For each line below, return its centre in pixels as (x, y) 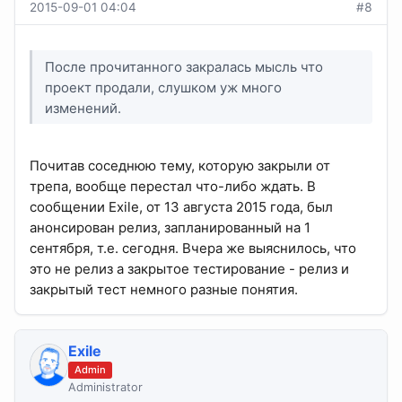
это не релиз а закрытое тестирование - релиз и (189, 268)
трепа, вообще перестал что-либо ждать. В (173, 186)
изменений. (83, 108)
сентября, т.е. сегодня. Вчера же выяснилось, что (193, 248)
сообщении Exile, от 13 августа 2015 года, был (181, 206)
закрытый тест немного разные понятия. (164, 289)
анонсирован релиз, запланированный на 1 (170, 227)
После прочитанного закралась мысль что (184, 66)
